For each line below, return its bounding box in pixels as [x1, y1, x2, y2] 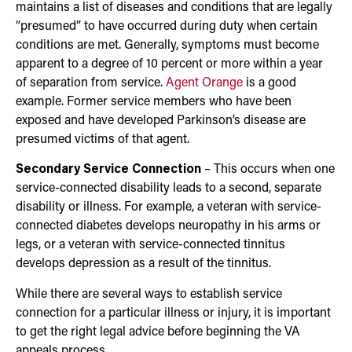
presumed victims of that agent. [16, 133, 189, 146]
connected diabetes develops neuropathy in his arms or [16, 220, 321, 233]
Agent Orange [166, 76, 243, 90]
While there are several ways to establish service [16, 288, 282, 301]
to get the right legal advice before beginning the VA [16, 325, 300, 339]
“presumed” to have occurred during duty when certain [16, 20, 317, 33]
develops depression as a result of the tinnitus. [16, 258, 271, 271]
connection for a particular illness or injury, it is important [16, 306, 331, 320]
